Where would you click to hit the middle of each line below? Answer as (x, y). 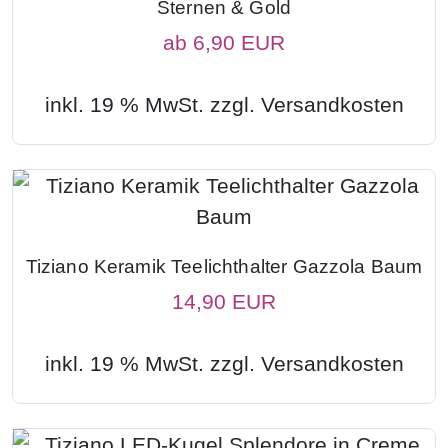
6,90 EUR (239, 43)
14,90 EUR (224, 302)
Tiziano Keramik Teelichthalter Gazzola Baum (224, 267)
